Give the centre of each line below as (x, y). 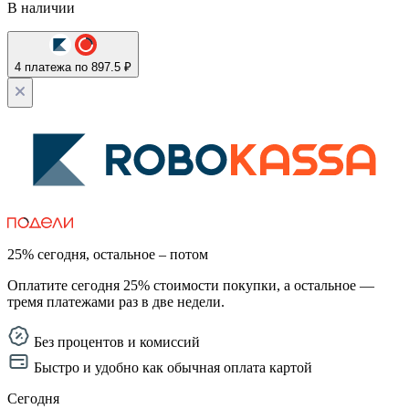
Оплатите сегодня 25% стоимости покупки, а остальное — (191, 286)
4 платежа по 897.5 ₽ (73, 68)
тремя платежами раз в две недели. (116, 302)
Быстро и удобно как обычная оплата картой (173, 368)
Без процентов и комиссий (117, 342)
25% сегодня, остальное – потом (108, 255)
